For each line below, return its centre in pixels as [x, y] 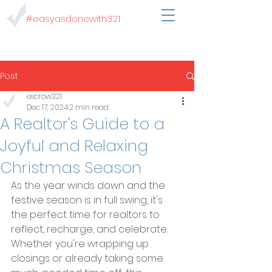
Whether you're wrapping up [81, 244]
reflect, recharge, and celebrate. [90, 229]
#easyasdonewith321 [73, 19]
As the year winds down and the [89, 185]
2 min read [89, 107]
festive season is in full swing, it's [88, 200]
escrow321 [44, 96]
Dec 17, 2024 [47, 107]
